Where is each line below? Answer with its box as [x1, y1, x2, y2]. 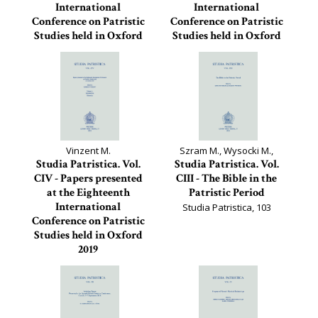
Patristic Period [188, 185, 265, 200]
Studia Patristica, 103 [182, 201, 271, 214]
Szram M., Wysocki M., [180, 144, 273, 157]
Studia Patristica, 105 [182, 58, 271, 71]
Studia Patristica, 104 [43, 258, 133, 270]
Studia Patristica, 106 [43, 58, 133, 71]
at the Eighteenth [46, 185, 130, 200]
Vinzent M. [65, 144, 111, 157]
